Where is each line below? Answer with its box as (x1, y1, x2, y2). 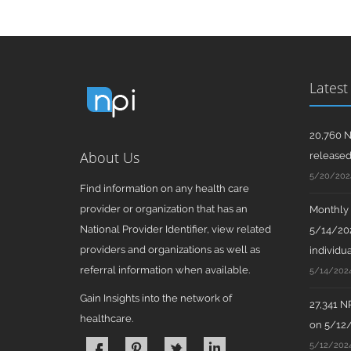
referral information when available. (80, 264, 250, 276)
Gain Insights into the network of (80, 292, 232, 304)
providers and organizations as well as (80, 244, 260, 255)
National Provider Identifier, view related (80, 223, 271, 235)
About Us (80, 148, 139, 167)
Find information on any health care (80, 183, 249, 194)
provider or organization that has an (80, 203, 248, 215)
